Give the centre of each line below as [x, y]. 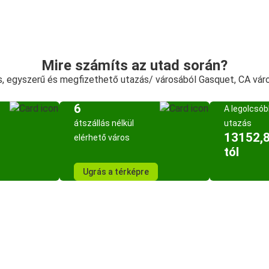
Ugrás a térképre [116, 172]
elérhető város [102, 138]
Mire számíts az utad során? [134, 65]
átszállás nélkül [104, 123]
